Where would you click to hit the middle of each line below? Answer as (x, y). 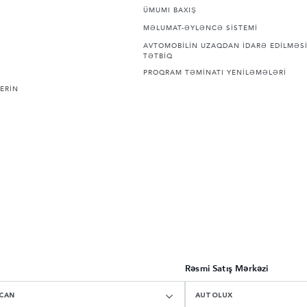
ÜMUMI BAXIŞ (170, 11)
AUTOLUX (214, 296)
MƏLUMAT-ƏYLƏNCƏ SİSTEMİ (200, 28)
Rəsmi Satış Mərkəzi (227, 269)
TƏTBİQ (158, 57)
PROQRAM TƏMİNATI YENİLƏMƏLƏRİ (214, 73)
